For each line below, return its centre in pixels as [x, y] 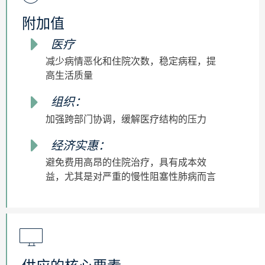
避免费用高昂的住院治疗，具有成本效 [126, 163]
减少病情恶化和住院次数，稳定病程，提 [131, 62]
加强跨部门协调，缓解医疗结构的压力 [126, 119]
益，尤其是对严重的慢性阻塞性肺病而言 [131, 177]
